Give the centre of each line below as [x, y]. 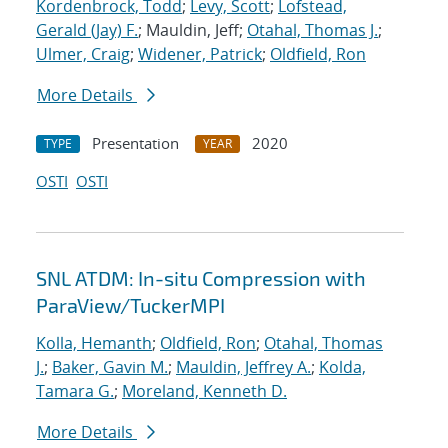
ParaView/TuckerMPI [130, 305]
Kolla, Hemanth [94, 343]
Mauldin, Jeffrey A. [243, 367]
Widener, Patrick [200, 54]
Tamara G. [75, 391]
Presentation [135, 143]
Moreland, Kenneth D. [204, 391]
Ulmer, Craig [83, 54]
